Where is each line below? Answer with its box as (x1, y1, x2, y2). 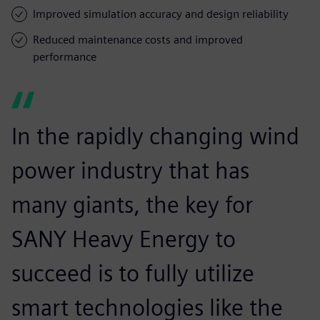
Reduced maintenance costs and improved (33, 32, 243, 46)
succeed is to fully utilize (11, 259, 254, 287)
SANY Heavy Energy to (11, 224, 236, 253)
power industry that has (11, 156, 249, 184)
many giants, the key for (11, 190, 253, 219)
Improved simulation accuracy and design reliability (33, 6, 289, 21)
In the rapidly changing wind (11, 121, 299, 150)
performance (33, 49, 96, 64)
